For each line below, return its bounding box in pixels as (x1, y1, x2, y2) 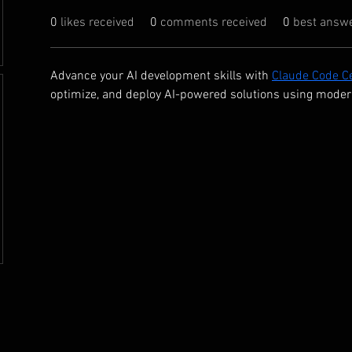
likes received (60, 15, 134, 31)
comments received (160, 15, 267, 31)
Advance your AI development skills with (50, 68, 272, 84)
